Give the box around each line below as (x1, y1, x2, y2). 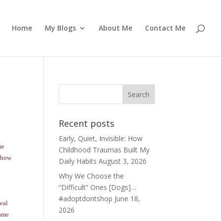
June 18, (114, 194, 141, 203)
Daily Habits (59, 156, 97, 166)
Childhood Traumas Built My (59, 145, 150, 154)
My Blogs (45, 23, 76, 33)
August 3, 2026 (99, 156, 147, 166)
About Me (99, 23, 132, 33)
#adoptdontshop (59, 194, 113, 203)
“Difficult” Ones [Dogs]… (59, 183, 137, 192)
